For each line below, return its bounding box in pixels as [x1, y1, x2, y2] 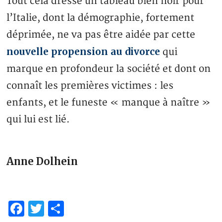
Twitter [44, 199, 105, 219]
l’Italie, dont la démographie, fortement [6, 12, 195, 24]
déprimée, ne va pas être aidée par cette [6, 29, 196, 41]
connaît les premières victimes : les [6, 80, 174, 92]
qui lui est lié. [6, 113, 70, 126]
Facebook [24, 199, 101, 219]
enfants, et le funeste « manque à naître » [6, 97, 211, 109]
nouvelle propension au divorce [6, 46, 161, 58]
